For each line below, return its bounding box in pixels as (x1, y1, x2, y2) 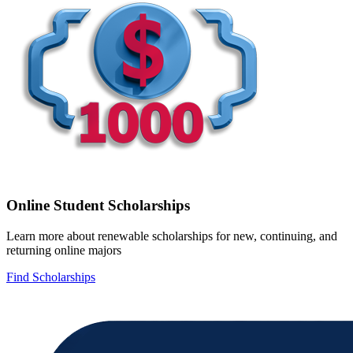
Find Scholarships (6, 269, 95, 284)
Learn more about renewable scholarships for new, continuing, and (6, 229, 337, 243)
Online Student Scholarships (6, 196, 190, 214)
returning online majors (6, 243, 121, 257)
